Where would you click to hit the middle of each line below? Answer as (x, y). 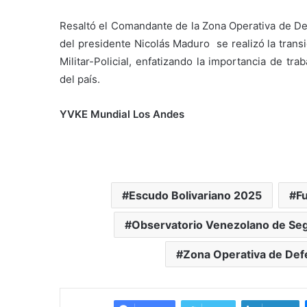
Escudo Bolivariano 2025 (195, 195)
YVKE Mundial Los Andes (122, 114)
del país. (80, 79)
